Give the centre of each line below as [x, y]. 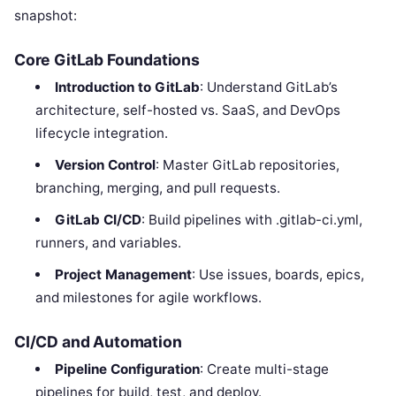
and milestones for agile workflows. [149, 297]
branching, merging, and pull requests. [158, 187]
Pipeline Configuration [127, 369]
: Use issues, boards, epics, [278, 274]
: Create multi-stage [264, 369]
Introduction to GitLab [127, 87]
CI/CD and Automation [98, 341]
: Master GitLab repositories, [247, 164]
